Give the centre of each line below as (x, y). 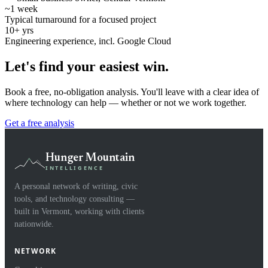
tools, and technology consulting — (74, 199)
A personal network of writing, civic (76, 186)
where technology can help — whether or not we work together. (126, 102)
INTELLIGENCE (75, 167)
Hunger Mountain (90, 158)
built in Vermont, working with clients (79, 211)
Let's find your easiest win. (87, 66)
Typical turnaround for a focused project (80, 19)
